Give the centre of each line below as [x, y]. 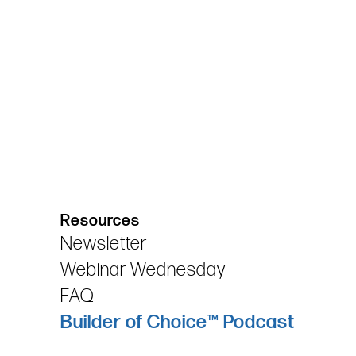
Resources [101, 221]
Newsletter [104, 244]
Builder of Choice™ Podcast [178, 322]
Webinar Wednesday [143, 270]
